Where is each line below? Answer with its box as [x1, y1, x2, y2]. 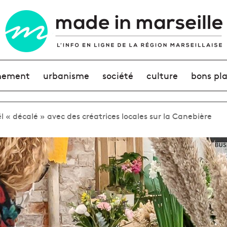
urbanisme [43, 69, 89, 82]
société [102, 69, 133, 82]
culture [146, 69, 178, 82]
